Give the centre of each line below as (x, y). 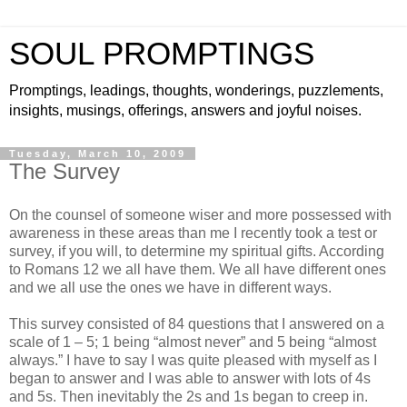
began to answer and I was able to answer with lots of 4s (190, 378)
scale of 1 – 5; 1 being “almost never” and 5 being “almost (193, 342)
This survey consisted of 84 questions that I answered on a (197, 323)
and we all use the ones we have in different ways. (170, 287)
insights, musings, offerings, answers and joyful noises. (185, 110)
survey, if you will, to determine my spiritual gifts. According (197, 251)
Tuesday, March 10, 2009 (98, 154)
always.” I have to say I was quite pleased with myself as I (193, 360)
